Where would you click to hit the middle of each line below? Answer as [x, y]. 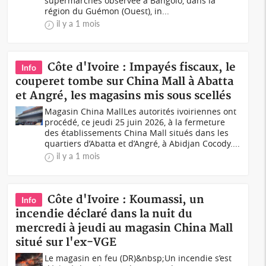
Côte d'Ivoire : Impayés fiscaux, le [142, 67]
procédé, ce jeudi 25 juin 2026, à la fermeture [135, 122]
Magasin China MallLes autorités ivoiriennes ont [141, 111]
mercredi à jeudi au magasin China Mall [124, 228]
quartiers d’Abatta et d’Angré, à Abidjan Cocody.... [142, 143]
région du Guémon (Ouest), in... [107, 11]
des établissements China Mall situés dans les [137, 133]
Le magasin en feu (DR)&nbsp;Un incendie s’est [138, 258]
